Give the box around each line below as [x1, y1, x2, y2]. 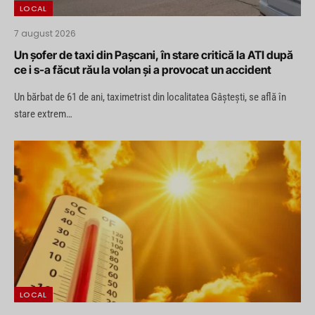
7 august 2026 [14, 27, 76, 40]
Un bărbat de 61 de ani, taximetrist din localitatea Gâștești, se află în [14, 91, 286, 104]
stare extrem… [14, 108, 72, 121]
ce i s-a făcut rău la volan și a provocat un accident [14, 63, 271, 77]
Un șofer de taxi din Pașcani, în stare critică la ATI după [14, 48, 293, 63]
